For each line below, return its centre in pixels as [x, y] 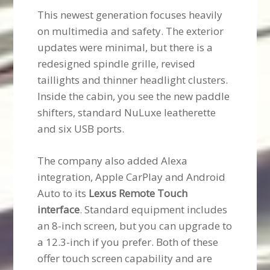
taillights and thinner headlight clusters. [133, 80]
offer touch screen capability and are [125, 259]
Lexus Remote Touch [138, 193]
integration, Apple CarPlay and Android [132, 177]
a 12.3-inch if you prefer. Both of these [128, 242]
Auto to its [63, 193]
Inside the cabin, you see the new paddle [134, 96]
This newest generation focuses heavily [130, 15]
